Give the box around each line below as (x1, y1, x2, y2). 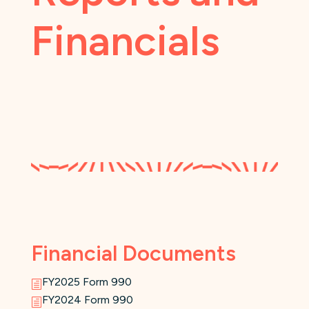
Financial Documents (30, 241, 236, 267)
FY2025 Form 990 (41, 275, 132, 289)
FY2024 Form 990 (41, 293, 133, 307)
